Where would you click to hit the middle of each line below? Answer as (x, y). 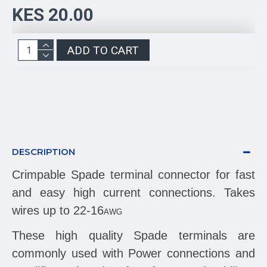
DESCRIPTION (44, 152)
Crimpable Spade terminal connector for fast (133, 175)
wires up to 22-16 (58, 210)
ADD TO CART (103, 50)
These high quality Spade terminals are (133, 235)
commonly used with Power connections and (133, 253)
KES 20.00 (53, 15)
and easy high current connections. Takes (133, 193)
